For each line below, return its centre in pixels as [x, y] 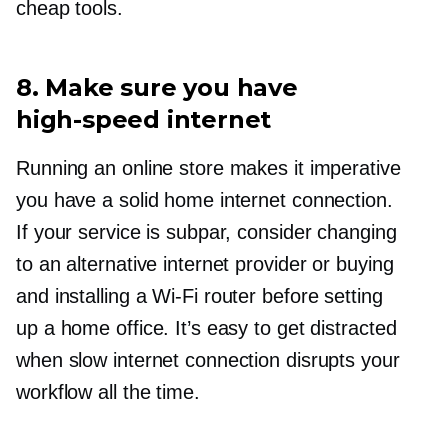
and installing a [84, 295]
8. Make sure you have [157, 87]
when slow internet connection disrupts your [208, 359]
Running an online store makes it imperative [208, 167]
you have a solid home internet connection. [204, 199]
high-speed [88, 119]
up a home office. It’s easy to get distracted [206, 327]
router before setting [290, 295]
